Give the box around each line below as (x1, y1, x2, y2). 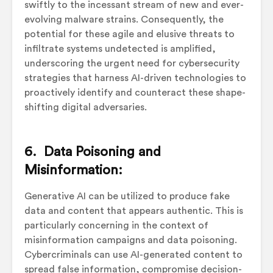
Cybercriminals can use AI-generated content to (24, 249, 243, 260)
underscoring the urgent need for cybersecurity (24, 58, 239, 68)
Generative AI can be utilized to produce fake (24, 191, 230, 201)
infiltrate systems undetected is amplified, (24, 43, 216, 54)
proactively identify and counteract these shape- (24, 87, 246, 97)
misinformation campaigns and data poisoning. (24, 235, 237, 245)
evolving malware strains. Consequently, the (24, 14, 224, 24)
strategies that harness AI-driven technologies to (24, 73, 246, 83)
